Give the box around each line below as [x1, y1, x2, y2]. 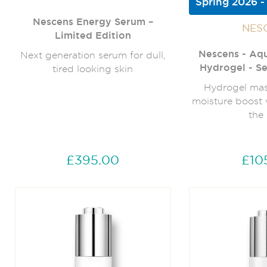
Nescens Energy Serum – [32, 16, 153, 27]
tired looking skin [52, 64, 133, 74]
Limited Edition [54, 30, 131, 41]
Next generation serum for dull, [20, 50, 166, 61]
